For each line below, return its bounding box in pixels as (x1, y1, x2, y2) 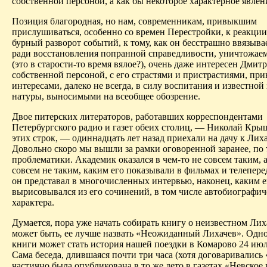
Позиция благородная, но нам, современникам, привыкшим (12, 15, 257, 26)
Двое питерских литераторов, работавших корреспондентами (12, 111, 263, 122)
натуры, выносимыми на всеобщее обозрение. (12, 91, 200, 101)
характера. (12, 197, 54, 207)
